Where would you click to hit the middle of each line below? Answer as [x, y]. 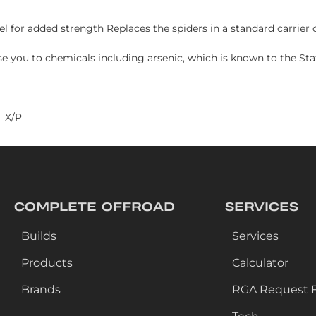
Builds [39, 236]
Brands [41, 290]
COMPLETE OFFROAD [95, 207]
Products [47, 263]
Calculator [260, 263]
